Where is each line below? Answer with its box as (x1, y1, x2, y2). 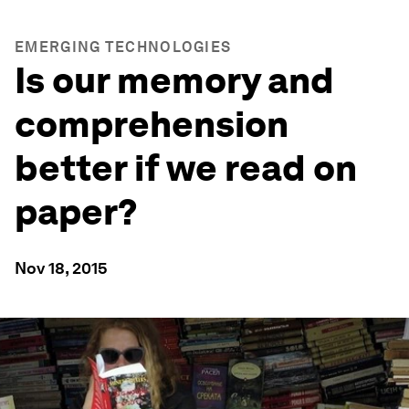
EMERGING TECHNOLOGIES (15, 38, 232, 56)
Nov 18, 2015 (15, 258, 108, 278)
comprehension (15, 102, 288, 146)
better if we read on (15, 146, 357, 190)
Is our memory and (15, 58, 334, 102)
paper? (15, 190, 138, 234)
